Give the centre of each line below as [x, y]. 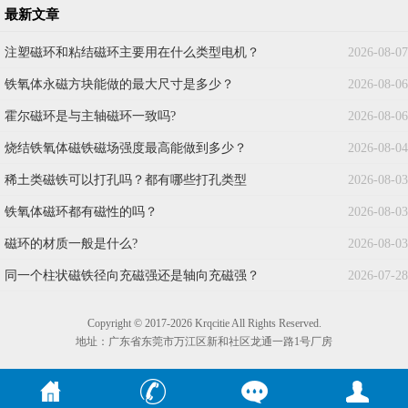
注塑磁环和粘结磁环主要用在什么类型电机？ [132, 53]
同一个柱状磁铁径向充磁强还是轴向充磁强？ [132, 276]
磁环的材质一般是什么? [71, 244]
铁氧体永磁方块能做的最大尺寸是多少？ [119, 85]
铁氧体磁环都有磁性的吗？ [81, 212]
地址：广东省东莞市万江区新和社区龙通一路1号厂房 [204, 342]
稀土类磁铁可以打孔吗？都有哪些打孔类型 [126, 180]
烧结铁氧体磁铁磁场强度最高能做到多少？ [126, 148]
